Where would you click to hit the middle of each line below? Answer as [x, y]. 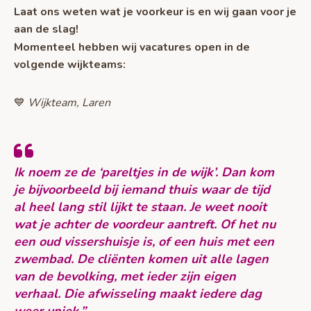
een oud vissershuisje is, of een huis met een [144, 241]
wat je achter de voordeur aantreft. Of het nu [145, 224]
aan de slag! [46, 29]
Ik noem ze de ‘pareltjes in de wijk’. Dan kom [144, 172]
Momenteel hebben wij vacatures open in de [132, 48]
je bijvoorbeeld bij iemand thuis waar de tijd [142, 189]
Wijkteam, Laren [70, 103]
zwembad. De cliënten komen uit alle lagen [141, 259]
